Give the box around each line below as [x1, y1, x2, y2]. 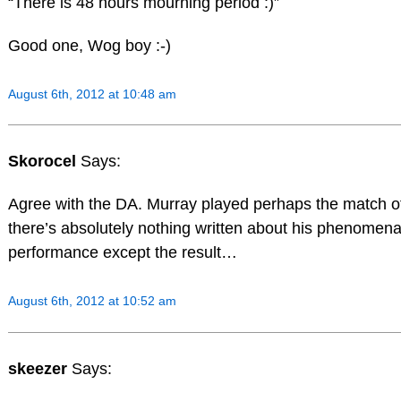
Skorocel [7, 152, 81, 171]
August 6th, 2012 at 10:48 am [7, 86, 176, 101]
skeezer [7, 359, 72, 378]
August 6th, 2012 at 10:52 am [7, 293, 176, 308]
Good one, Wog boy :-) [7, 36, 171, 55]
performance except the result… [7, 243, 237, 262]
